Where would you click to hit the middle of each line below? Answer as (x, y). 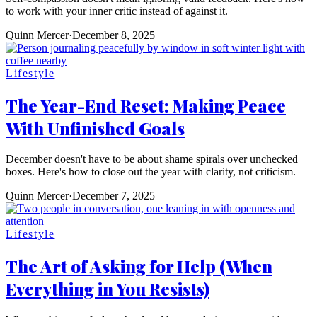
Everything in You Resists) (108, 289)
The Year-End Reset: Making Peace (146, 105)
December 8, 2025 (114, 35)
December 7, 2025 (114, 196)
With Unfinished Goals (95, 128)
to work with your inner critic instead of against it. (117, 11)
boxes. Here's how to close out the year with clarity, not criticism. (151, 172)
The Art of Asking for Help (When (139, 266)
